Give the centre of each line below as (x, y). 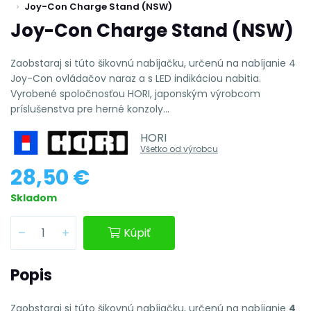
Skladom (34, 197)
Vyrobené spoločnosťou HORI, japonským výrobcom (135, 93)
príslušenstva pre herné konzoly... (90, 109)
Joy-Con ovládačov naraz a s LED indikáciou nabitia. (136, 78)
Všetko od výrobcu (179, 149)
